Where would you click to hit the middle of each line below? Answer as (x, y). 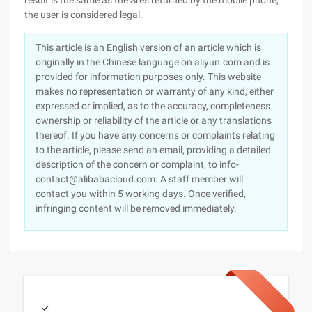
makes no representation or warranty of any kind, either (155, 91)
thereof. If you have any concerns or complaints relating (155, 135)
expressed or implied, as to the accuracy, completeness (153, 106)
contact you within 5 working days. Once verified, (141, 194)
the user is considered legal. (84, 15)
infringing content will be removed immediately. (136, 208)
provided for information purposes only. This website (148, 77)
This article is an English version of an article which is (148, 47)
